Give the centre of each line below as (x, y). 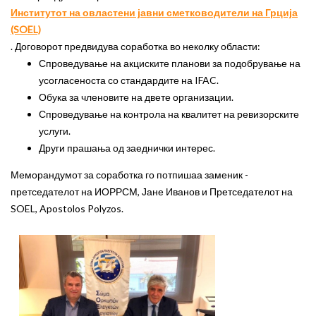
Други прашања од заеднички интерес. (127, 148)
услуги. (55, 131)
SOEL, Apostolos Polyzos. (67, 208)
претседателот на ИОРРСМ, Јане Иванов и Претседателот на (152, 192)
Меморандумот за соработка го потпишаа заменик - (129, 175)
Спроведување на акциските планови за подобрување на (170, 63)
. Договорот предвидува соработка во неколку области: (135, 46)
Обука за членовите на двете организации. (136, 97)
